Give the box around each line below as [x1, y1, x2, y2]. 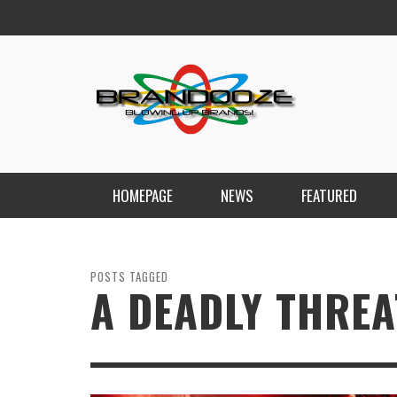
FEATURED [301, 184, 357, 206]
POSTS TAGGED [90, 268, 168, 285]
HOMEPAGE [113, 184, 173, 206]
